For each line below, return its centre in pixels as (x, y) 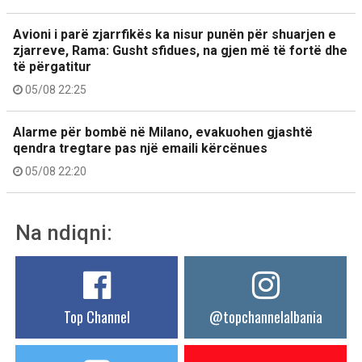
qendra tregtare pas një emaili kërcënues (140, 148)
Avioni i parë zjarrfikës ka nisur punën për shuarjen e (175, 34)
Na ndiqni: (64, 233)
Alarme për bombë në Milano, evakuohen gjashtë (163, 132)
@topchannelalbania (265, 317)
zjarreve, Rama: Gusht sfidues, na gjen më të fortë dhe (180, 51)
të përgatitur (52, 67)
